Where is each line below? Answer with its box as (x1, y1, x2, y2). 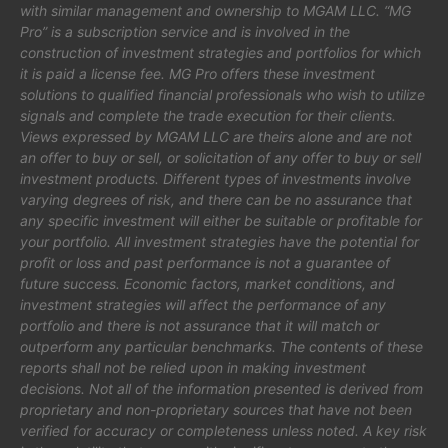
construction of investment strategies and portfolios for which (20, 43, 421, 61)
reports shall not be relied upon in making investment (20, 358, 366, 376)
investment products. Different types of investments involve (20, 169, 411, 187)
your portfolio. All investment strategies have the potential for (20, 232, 419, 250)
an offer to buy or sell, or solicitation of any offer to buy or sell (20, 148, 421, 166)
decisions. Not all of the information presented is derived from (20, 379, 423, 397)
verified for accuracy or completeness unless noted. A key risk (20, 421, 427, 439)
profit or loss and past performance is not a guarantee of (20, 253, 390, 271)
